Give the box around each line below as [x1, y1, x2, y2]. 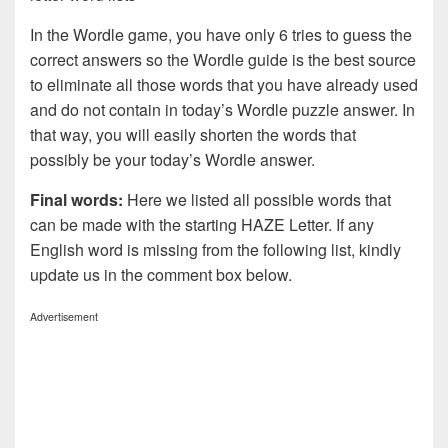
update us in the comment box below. [30, 262, 292, 286]
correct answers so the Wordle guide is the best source [30, 47, 416, 71]
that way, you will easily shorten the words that [30, 122, 356, 146]
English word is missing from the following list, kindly [30, 237, 401, 261]
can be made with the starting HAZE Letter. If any [30, 212, 374, 236]
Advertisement [30, 308, 98, 324]
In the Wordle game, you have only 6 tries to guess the [30, 22, 412, 46]
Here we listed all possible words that [123, 187, 391, 211]
